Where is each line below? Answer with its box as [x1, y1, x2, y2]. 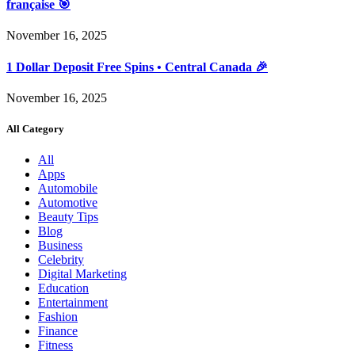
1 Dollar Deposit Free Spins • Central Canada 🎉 [6, 59, 268, 74]
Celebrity [38, 253, 84, 267]
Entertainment [38, 296, 108, 310]
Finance [38, 324, 78, 338]
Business [38, 239, 82, 253]
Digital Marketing [38, 267, 127, 281]
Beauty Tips [38, 210, 98, 224]
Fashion [38, 310, 78, 324]
